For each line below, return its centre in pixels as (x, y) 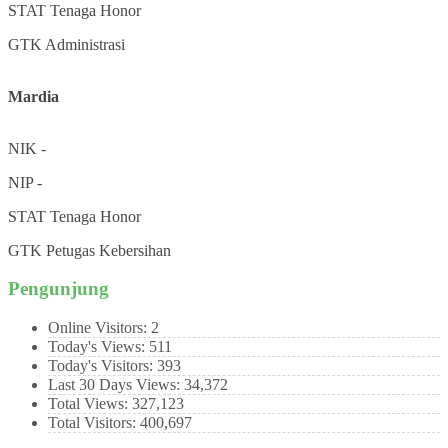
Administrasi (85, 44)
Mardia (33, 96)
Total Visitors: (94, 423)
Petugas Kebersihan (108, 250)
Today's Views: (98, 347)
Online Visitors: (99, 328)
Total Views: (90, 404)
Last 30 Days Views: (116, 385)
